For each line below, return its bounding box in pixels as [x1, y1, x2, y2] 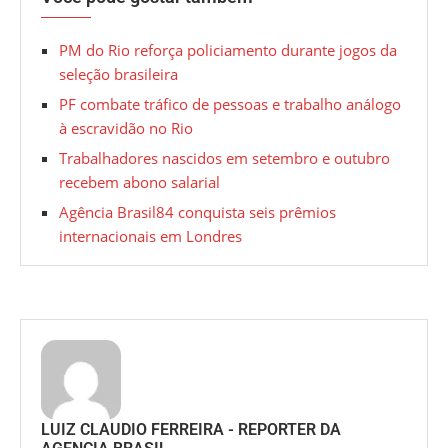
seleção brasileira [59, 64, 178, 85]
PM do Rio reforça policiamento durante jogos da [59, 40, 397, 61]
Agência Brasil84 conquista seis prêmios [59, 202, 336, 223]
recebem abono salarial [59, 172, 220, 193]
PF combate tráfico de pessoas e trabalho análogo [59, 94, 401, 115]
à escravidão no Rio [59, 118, 193, 139]
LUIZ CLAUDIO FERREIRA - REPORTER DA [41, 420, 341, 440]
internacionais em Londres [59, 226, 242, 247]
